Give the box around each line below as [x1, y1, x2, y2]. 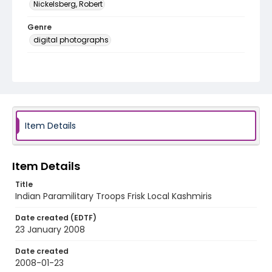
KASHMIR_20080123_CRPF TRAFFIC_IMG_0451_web [27, 69, 236, 81]
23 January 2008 [15, 223, 85, 236]
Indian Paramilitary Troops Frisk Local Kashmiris [15, 190, 212, 202]
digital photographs [33, 35, 109, 45]
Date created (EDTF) [15, 212, 97, 223]
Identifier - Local [27, 58, 93, 68]
